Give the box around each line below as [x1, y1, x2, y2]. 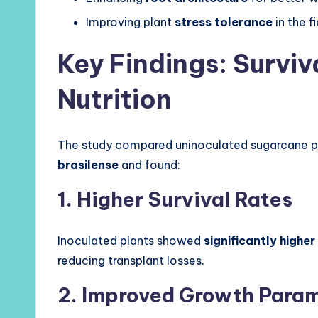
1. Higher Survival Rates [57, 187, 292, 212]
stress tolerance [175, 15, 273, 30]
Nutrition [57, 83, 172, 116]
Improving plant [86, 15, 175, 30]
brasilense [57, 158, 119, 172]
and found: [119, 158, 180, 172]
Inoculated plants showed [57, 234, 204, 248]
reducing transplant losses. [57, 253, 204, 268]
